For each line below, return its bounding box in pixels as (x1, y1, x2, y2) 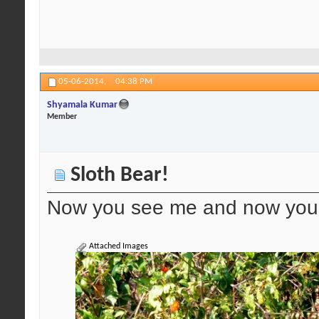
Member (47, 113, 77, 122)
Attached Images (87, 241, 148, 251)
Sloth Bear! (66, 164, 169, 186)
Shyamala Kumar (47, 100, 117, 111)
